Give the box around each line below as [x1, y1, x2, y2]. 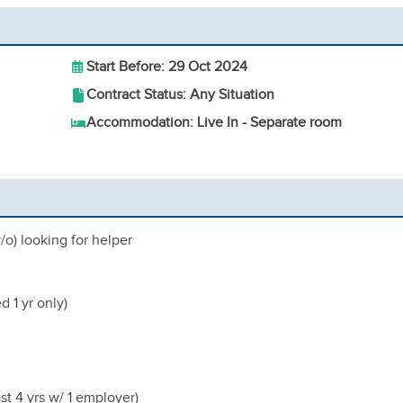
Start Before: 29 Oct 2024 [86, 58, 247, 76]
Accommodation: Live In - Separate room [86, 114, 342, 131]
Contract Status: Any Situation [86, 86, 274, 103]
